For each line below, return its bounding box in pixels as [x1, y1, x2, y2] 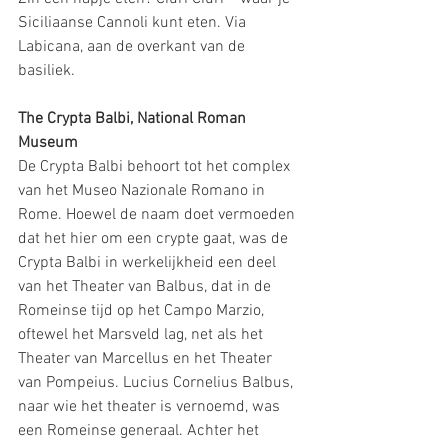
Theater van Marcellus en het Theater [18, 348, 276, 369]
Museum [18, 132, 78, 153]
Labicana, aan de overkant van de [18, 36, 249, 57]
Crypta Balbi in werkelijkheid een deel [18, 252, 280, 273]
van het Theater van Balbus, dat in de [18, 276, 275, 297]
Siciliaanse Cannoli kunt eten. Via [18, 12, 250, 33]
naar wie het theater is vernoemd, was [18, 396, 284, 417]
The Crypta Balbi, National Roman [18, 108, 250, 129]
